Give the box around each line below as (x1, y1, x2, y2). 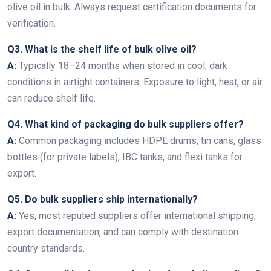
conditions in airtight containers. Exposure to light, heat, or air (7, 76, 263, 88)
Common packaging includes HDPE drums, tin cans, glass (16, 135, 261, 146)
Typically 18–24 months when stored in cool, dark (16, 60, 227, 71)
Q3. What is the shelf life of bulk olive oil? (7, 44, 197, 55)
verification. (7, 18, 56, 29)
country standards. (7, 243, 85, 254)
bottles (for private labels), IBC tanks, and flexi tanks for (7, 151, 243, 163)
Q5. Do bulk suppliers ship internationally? (7, 194, 198, 205)
